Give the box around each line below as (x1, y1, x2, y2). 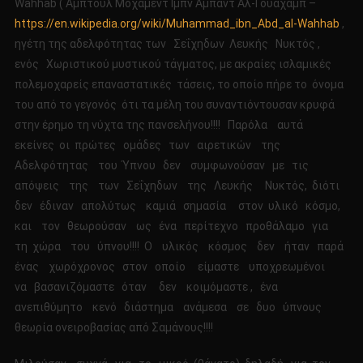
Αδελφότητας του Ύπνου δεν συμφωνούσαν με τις (14, 159, 316, 173)
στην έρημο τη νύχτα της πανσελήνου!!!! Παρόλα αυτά (14, 118, 305, 132)
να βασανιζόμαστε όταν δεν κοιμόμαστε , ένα (14, 280, 283, 294)
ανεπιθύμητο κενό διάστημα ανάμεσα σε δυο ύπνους (14, 301, 322, 314)
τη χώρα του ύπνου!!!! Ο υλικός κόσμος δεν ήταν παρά (14, 240, 348, 254)
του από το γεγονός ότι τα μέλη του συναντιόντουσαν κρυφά (14, 98, 335, 112)
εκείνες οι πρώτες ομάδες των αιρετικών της (14, 139, 285, 152)
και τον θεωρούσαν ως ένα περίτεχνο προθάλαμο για (14, 220, 333, 233)
